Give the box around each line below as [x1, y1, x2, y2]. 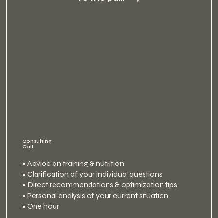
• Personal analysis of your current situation [21, 190, 168, 200]
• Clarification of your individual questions [21, 169, 163, 179]
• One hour [21, 201, 59, 211]
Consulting [22, 139, 51, 145]
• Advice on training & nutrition [21, 158, 124, 168]
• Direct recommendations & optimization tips [21, 180, 177, 189]
